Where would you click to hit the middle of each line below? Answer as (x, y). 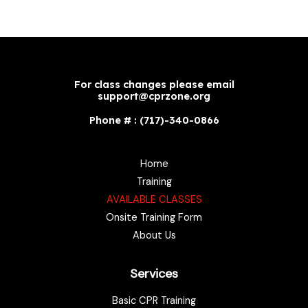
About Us (154, 235)
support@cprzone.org (154, 96)
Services (154, 273)
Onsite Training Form (154, 217)
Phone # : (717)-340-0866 (154, 120)
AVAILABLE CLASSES (154, 199)
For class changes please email (154, 84)
